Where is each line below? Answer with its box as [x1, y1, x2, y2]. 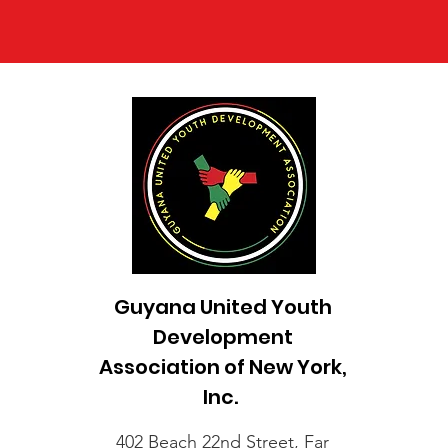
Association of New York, [98, 353, 347, 382]
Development [152, 323, 293, 352]
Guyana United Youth [113, 293, 332, 322]
